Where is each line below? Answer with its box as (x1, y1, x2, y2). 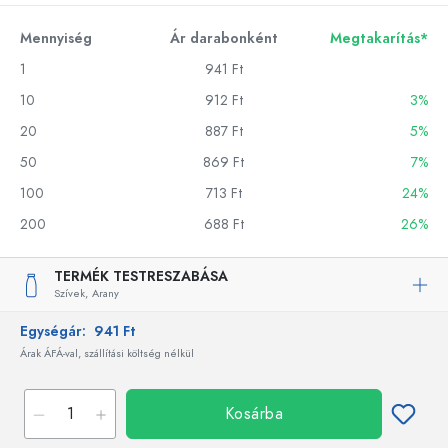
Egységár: (20, 322, 94, 341)
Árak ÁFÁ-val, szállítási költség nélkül (20, 346, 194, 361)
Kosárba (224, 403, 284, 425)
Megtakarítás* (330, 29, 428, 48)
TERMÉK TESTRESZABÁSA (54, 267, 228, 286)
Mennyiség (20, 29, 92, 48)
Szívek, (54, 286, 88, 301)
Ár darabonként (170, 29, 278, 48)
